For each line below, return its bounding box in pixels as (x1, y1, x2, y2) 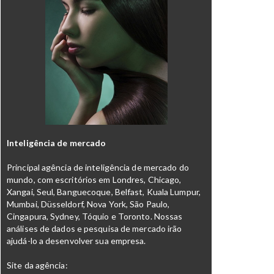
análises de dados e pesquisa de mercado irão (7, 223, 182, 234)
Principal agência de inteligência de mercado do (7, 162, 189, 172)
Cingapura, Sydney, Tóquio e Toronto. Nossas (7, 211, 183, 221)
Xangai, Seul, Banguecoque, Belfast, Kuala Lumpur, (7, 187, 201, 197)
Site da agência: (7, 260, 68, 270)
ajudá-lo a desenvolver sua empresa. (7, 235, 146, 246)
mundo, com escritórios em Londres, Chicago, (7, 174, 182, 185)
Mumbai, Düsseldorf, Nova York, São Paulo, (7, 199, 170, 209)
